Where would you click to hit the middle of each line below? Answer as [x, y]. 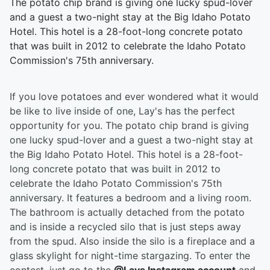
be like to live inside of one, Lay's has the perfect [122, 111]
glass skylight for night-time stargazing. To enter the [130, 256]
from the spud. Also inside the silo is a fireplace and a [132, 241]
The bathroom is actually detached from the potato [127, 212]
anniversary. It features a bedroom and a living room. [130, 198]
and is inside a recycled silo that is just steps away [125, 227]
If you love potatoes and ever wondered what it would [134, 97]
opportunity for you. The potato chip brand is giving [129, 126]
